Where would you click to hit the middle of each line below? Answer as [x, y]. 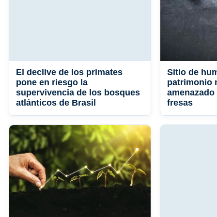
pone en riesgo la [52, 83]
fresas [180, 103]
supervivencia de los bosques [78, 93]
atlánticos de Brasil [56, 103]
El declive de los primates [69, 72]
